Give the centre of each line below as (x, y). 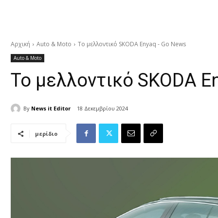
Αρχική (20, 44)
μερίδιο (46, 134)
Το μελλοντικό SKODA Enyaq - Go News (132, 44)
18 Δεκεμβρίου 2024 (102, 109)
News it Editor (51, 108)
